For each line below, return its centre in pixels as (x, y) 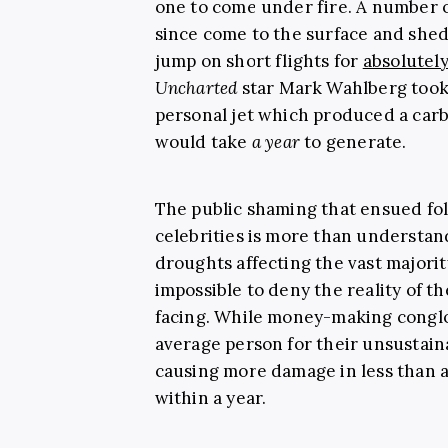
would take (203, 141)
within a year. (210, 397)
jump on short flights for (258, 60)
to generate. (353, 141)
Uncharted (198, 87)
